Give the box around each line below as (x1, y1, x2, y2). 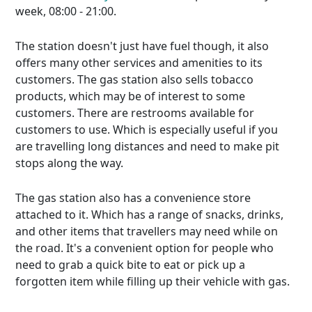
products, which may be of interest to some (15, 88, 246, 104)
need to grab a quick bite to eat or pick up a (15, 257, 246, 272)
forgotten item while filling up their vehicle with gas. (15, 274, 290, 289)
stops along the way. (15, 155, 124, 171)
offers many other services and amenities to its (15, 55, 263, 70)
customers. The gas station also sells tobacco (15, 72, 254, 87)
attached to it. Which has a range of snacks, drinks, (15, 207, 284, 222)
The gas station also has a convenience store (15, 190, 251, 205)
